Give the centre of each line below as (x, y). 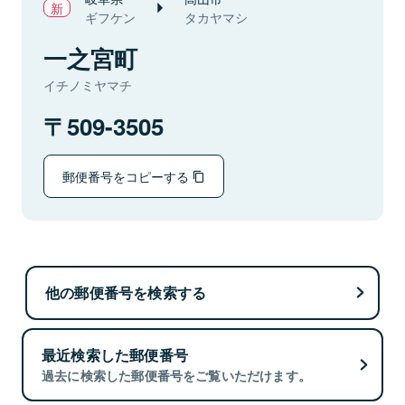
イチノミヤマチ (88, 85)
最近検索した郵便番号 (115, 355)
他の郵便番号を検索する (126, 292)
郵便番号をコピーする (127, 176)
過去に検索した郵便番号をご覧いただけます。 (177, 376)
